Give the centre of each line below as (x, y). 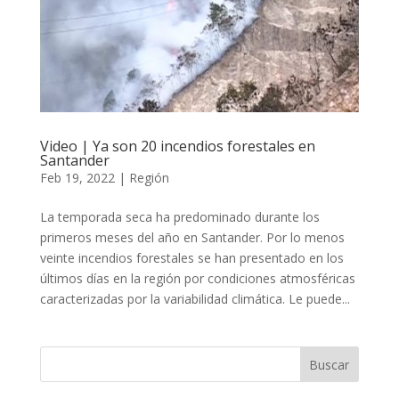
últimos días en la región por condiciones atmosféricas (197, 279)
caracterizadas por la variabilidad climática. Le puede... (195, 299)
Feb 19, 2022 (77, 178)
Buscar (330, 365)
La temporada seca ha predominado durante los (179, 217)
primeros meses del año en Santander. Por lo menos (192, 238)
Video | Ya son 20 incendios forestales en (177, 147)
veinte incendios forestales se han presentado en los (191, 258)
